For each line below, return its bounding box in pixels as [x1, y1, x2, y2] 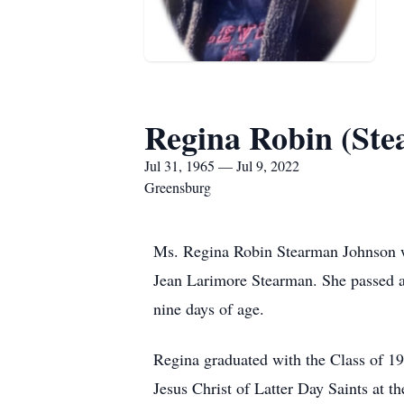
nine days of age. [153, 298, 264, 319]
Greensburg [144, 178, 211, 197]
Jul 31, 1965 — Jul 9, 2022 [144, 156, 299, 175]
